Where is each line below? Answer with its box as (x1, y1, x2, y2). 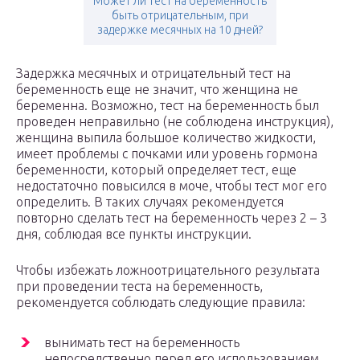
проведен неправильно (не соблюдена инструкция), (16, 114, 333, 129)
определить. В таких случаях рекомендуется (16, 194, 284, 210)
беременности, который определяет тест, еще (16, 162, 297, 178)
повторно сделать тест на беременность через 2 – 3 (16, 211, 327, 226)
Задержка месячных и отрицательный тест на (16, 66, 291, 81)
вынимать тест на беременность (44, 335, 239, 350)
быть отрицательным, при (112, 9, 248, 22)
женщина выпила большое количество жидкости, (16, 130, 316, 145)
